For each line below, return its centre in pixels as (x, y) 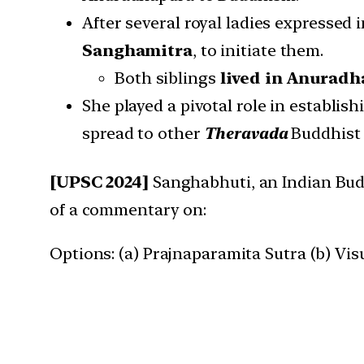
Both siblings (167, 78)
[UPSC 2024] (99, 182)
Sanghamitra (137, 51)
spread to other (143, 134)
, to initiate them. (258, 51)
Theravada (246, 134)
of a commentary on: (128, 210)
